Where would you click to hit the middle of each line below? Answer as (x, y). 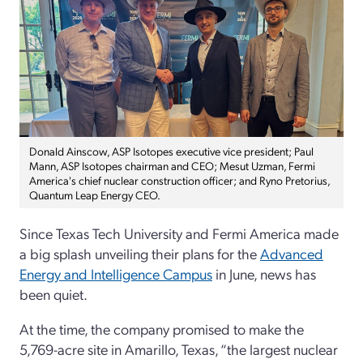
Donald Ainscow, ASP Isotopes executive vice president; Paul (171, 150)
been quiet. (53, 293)
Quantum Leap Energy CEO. (95, 194)
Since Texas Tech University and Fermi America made (179, 233)
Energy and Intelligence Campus (116, 273)
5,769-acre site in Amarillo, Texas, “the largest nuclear (179, 348)
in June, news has (264, 273)
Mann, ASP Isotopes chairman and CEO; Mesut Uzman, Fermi (172, 165)
